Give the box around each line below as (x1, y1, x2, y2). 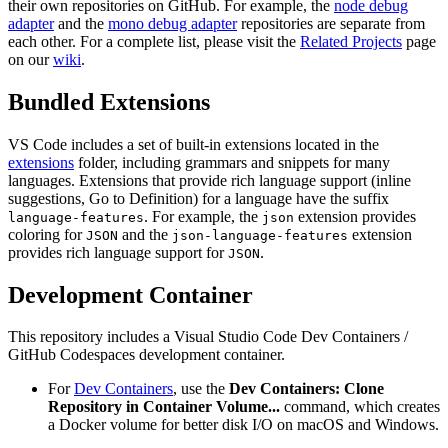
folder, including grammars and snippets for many (74, 153, 390, 171)
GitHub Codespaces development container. (8, 346, 285, 364)
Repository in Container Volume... (48, 398, 280, 416)
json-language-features (172, 227, 348, 243)
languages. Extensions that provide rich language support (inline (8, 171, 411, 189)
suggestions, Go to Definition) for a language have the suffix (8, 189, 389, 207)
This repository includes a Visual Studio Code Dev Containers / (8, 328, 408, 346)
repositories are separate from (237, 14, 425, 32)
